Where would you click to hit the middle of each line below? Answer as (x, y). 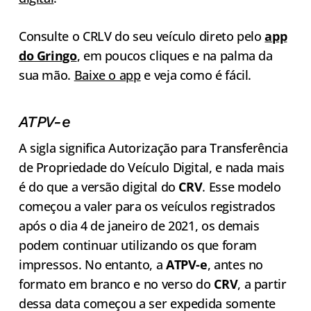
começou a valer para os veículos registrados (147, 207)
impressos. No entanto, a (92, 265)
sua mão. (46, 75)
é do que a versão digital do (99, 187)
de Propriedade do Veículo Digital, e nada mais (151, 168)
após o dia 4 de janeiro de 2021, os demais (139, 226)
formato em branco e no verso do (116, 284)
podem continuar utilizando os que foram (137, 245)
